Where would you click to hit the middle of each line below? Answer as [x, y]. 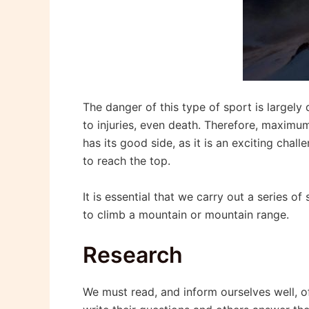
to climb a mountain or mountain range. [186, 214]
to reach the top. [127, 161]
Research [133, 255]
